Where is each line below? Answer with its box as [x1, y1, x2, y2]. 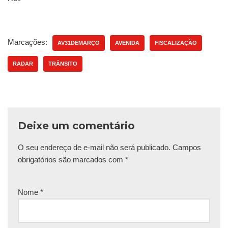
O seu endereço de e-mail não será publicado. [18, 143, 170, 152]
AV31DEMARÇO [58, 40, 100, 46]
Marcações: [8, 38, 47, 47]
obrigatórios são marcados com [18, 155, 125, 164]
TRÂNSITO [48, 61, 77, 67]
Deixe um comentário [18, 120, 135, 132]
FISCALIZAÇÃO [155, 40, 197, 46]
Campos [173, 143, 201, 152]
